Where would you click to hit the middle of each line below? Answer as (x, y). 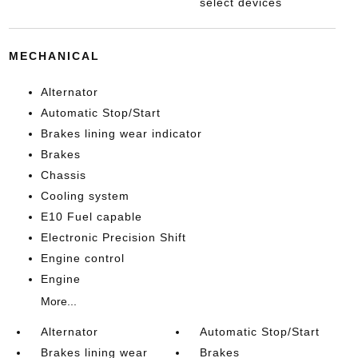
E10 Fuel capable (91, 217)
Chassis (63, 175)
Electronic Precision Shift (113, 237)
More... (58, 301)
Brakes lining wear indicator (121, 133)
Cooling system (85, 196)
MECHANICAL (54, 56)
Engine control (82, 258)
